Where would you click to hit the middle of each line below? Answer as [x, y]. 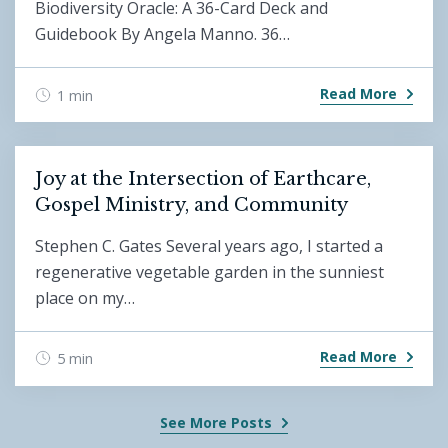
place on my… [85, 297]
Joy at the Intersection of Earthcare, [203, 179]
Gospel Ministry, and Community [191, 205]
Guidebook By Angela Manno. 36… [162, 34]
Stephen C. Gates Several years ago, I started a [209, 245]
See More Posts [216, 422]
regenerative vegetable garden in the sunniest [209, 271]
